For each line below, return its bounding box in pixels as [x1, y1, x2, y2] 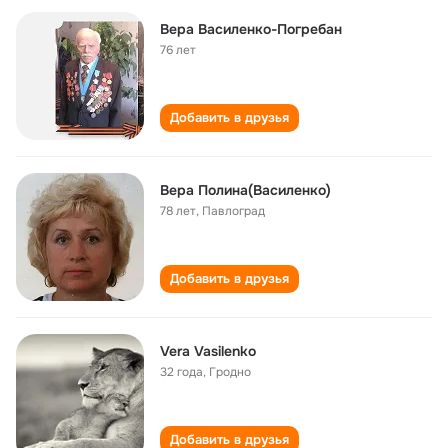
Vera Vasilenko [160, 342, 256, 360]
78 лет [160, 203, 196, 219]
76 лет [160, 42, 196, 58]
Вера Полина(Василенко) [160, 181, 331, 199]
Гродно [209, 364, 251, 380]
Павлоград [202, 203, 265, 219]
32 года [160, 364, 203, 380]
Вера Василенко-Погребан [160, 20, 342, 38]
